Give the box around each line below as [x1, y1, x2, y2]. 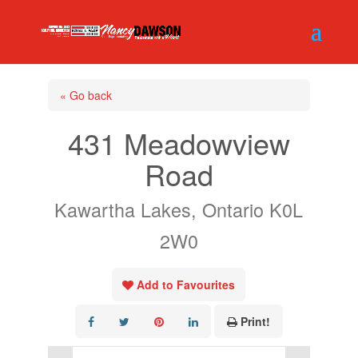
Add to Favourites [137, 276, 236, 292]
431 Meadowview [67, 122, 290, 163]
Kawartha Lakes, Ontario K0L [54, 196, 304, 223]
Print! [240, 313, 270, 329]
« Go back [59, 87, 112, 103]
